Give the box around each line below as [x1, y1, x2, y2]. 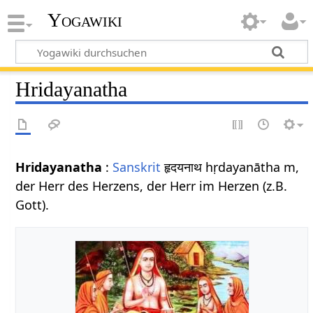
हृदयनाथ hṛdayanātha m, [161, 158, 300, 175]
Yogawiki [47, 9, 122, 31]
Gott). [15, 196, 50, 213]
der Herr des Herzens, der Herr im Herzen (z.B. [15, 177, 288, 194]
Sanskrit [112, 158, 161, 175]
